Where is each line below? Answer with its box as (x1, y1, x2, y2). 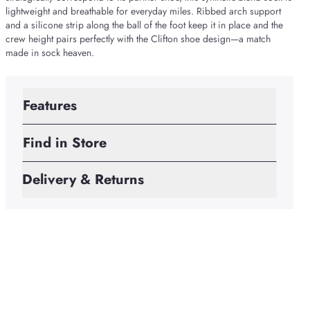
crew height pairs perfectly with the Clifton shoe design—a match (6, 32, 271, 46)
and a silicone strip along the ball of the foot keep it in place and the (6, 18, 283, 32)
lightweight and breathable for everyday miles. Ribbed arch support (6, 4, 281, 18)
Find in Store (23, 133, 107, 153)
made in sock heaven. (6, 46, 94, 60)
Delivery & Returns (22, 170, 144, 190)
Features (23, 95, 77, 116)
